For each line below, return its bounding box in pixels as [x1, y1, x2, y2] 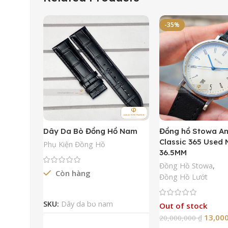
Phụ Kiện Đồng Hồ [43, 139, 105, 150]
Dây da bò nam [61, 199, 113, 209]
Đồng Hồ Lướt [159, 172, 208, 182]
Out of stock [159, 201, 207, 211]
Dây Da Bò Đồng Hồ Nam [43, 126, 137, 136]
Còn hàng [53, 168, 91, 179]
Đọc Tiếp [81, 183, 110, 193]
